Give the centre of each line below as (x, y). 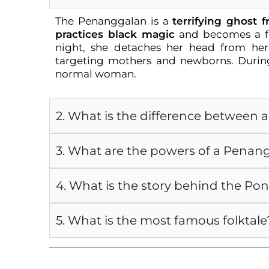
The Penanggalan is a (114, 21)
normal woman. (96, 74)
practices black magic (115, 34)
